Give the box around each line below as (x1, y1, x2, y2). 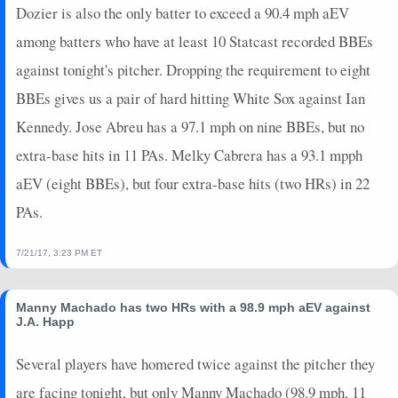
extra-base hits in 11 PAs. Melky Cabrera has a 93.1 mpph (16, 144, 362, 165)
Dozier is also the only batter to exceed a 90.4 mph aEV (16, 2, 349, 23)
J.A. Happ (16, 314, 75, 329)
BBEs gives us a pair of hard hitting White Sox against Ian (16, 87, 365, 108)
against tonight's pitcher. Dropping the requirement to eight (16, 59, 370, 80)
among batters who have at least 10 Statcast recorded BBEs (16, 30, 373, 52)
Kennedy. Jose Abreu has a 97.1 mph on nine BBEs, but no (16, 115, 364, 137)
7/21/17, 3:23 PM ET (16, 247, 102, 258)
